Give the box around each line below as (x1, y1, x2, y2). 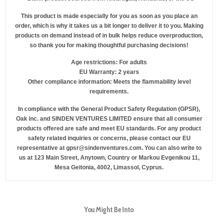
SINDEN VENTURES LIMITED (51, 115, 132, 123)
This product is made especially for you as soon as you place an (20, 12, 198, 19)
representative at (17, 145, 66, 152)
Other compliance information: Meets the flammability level (27, 78, 191, 86)
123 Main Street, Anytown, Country (34, 154, 130, 162)
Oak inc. (16, 115, 38, 123)
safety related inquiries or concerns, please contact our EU (27, 135, 191, 142)
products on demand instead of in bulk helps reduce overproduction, (15, 32, 203, 39)
